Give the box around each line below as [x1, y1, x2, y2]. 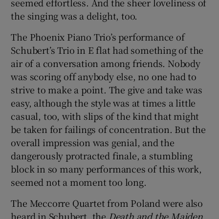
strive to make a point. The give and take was [11, 83, 202, 96]
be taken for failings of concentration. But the [11, 122, 206, 135]
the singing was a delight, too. [11, 9, 138, 22]
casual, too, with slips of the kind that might [11, 109, 199, 122]
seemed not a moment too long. [11, 175, 147, 188]
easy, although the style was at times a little [11, 96, 196, 109]
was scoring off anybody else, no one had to [11, 69, 197, 83]
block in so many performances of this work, [11, 162, 202, 175]
